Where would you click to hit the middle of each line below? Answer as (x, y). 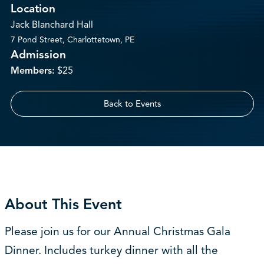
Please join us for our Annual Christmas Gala (117, 232)
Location (33, 9)
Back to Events (132, 104)
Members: (32, 71)
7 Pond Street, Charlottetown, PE (72, 40)
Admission (38, 55)
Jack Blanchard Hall (52, 25)
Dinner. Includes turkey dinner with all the (111, 251)
